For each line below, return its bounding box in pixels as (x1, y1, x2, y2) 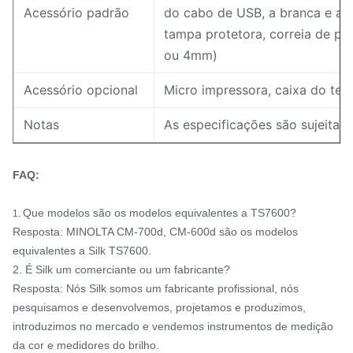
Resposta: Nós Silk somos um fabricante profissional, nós (13, 282, 299, 295)
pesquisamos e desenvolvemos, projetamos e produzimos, (13, 301, 306, 314)
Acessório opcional (24, 82, 138, 98)
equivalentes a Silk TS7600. (13, 244, 151, 257)
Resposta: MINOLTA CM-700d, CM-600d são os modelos (13, 225, 298, 238)
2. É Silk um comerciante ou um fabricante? (13, 263, 230, 276)
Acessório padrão (24, 5, 129, 20)
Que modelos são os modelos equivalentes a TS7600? (23, 206, 296, 219)
